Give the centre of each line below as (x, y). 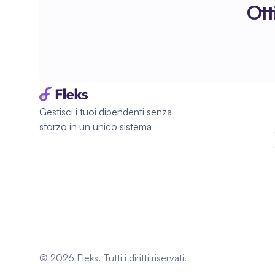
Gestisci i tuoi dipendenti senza (106, 112)
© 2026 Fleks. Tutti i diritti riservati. (113, 258)
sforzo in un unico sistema (95, 126)
